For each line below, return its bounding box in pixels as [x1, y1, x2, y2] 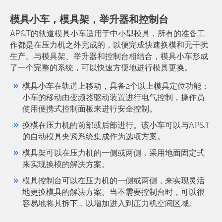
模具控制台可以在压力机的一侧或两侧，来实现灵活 [22, 177, 205, 186]
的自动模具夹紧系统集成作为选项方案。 [22, 133, 165, 142]
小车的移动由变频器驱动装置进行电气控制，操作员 [22, 94, 205, 103]
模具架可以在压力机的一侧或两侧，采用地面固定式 [22, 150, 205, 158]
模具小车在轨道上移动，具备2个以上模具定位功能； [22, 83, 209, 91]
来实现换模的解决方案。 [22, 161, 110, 169]
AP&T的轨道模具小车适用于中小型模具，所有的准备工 [10, 30, 205, 39]
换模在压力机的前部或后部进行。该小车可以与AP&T [22, 122, 210, 130]
